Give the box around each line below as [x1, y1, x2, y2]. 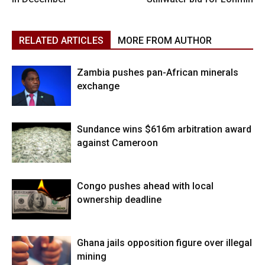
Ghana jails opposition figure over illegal [77, 237, 252, 248]
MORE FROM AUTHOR [118, 34, 212, 46]
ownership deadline [77, 193, 161, 205]
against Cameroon [77, 137, 158, 148]
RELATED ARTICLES [19, 34, 104, 46]
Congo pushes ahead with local [77, 180, 214, 192]
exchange [77, 80, 119, 92]
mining [77, 250, 106, 262]
